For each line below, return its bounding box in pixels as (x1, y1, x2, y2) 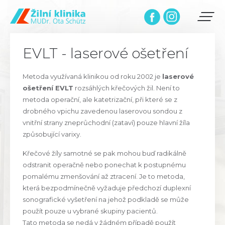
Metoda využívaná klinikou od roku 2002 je (23, 72, 162, 80)
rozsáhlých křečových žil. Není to (73, 84, 180, 92)
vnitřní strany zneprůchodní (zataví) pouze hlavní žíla (23, 119, 190, 127)
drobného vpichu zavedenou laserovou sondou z (23, 107, 182, 115)
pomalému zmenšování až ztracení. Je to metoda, (23, 172, 185, 180)
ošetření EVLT (23, 84, 73, 92)
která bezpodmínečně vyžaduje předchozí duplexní (23, 184, 191, 192)
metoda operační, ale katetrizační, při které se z (23, 95, 177, 103)
